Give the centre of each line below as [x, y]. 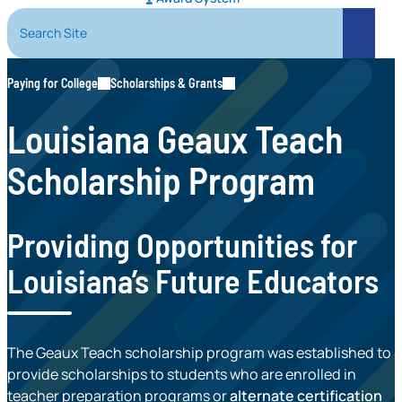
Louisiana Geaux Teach [175, 139]
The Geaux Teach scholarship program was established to [199, 353]
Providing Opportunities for [182, 245]
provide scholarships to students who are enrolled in [182, 375]
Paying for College [52, 83]
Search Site [48, 18]
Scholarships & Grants [167, 83]
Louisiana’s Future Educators [193, 281]
